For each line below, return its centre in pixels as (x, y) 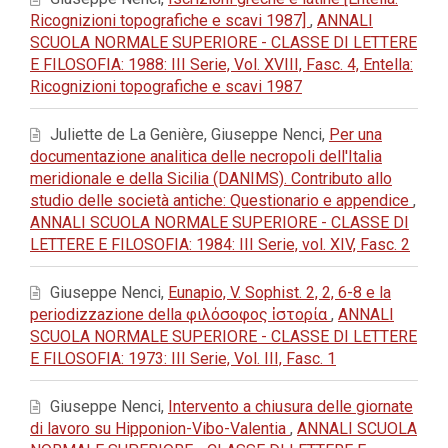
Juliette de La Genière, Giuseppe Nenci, (187, 134)
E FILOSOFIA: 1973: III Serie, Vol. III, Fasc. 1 (183, 358)
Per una (355, 134)
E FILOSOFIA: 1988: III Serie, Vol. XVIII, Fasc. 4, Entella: (221, 64)
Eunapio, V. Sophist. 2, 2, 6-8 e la (279, 292)
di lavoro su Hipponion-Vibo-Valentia (160, 428)
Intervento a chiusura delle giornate (290, 406)
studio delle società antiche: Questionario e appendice (221, 200)
